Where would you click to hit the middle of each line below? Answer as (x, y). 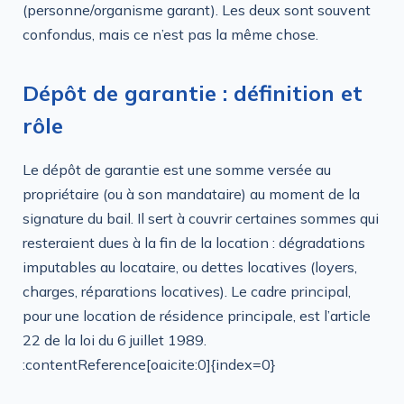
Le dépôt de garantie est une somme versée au (177, 169)
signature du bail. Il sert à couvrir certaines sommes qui (201, 218)
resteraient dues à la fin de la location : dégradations (194, 242)
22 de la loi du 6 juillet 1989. (115, 340)
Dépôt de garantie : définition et (193, 92)
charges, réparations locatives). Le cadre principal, (187, 291)
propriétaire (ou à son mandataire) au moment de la (191, 193)
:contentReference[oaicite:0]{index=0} (149, 364)
